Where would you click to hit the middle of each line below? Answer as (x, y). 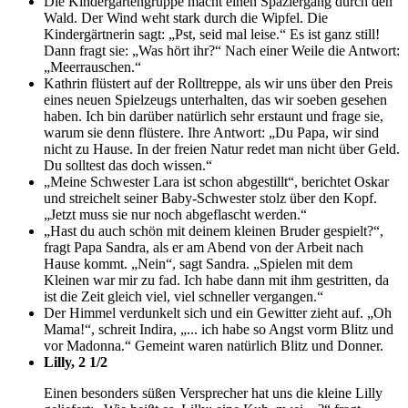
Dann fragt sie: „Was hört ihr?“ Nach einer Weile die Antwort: (222, 50)
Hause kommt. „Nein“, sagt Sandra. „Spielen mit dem (198, 263)
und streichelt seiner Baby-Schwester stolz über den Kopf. (210, 198)
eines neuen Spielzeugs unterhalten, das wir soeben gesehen (215, 99)
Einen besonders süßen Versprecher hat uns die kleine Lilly (213, 393)
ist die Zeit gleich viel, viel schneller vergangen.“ (184, 296)
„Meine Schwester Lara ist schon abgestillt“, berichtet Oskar (216, 181)
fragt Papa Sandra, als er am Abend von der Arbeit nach (204, 247)
